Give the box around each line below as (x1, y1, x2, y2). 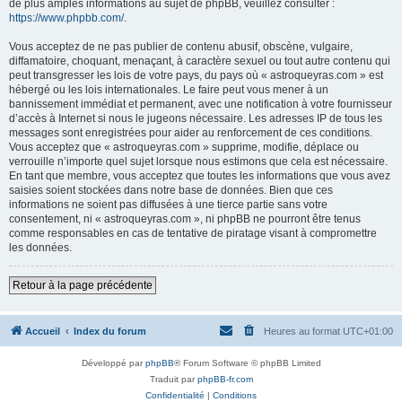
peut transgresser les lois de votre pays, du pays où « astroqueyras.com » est (9, 69, 383, 82)
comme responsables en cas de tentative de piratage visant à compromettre (9, 227, 377, 240)
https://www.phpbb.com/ (9, 12, 124, 24)
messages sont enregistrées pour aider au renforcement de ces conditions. (9, 127, 372, 139)
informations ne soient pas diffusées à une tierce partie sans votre (9, 198, 328, 211)
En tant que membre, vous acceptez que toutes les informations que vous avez (9, 170, 390, 182)
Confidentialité (145, 390, 205, 400)
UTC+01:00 (343, 326, 393, 336)
